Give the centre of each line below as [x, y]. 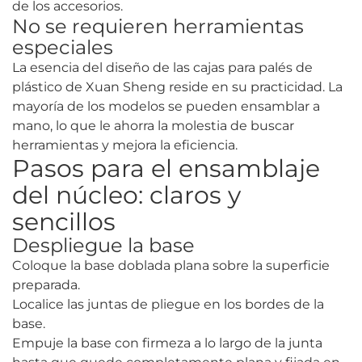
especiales [63, 48]
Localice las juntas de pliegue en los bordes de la [168, 305]
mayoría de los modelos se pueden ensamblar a [166, 107]
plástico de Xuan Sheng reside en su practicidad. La [177, 87]
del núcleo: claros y [126, 196]
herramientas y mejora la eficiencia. [125, 145]
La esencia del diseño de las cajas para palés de [162, 68]
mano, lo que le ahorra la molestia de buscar [153, 126]
